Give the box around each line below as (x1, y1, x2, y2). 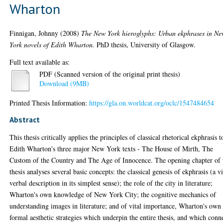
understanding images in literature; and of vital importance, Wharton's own (9, 201, 222, 211)
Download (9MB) (39, 79, 90, 89)
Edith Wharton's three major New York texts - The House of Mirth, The (9, 143, 214, 153)
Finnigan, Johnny (9, 28, 59, 38)
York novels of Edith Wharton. (9, 39, 95, 49)
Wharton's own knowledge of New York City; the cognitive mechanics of (9, 189, 217, 199)
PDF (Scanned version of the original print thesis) (39, 69, 181, 79)
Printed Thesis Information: (9, 98, 90, 108)
